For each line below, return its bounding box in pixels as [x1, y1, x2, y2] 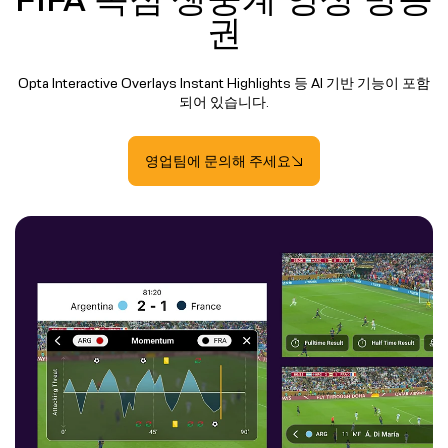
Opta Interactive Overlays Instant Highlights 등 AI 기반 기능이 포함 [18, 74, 430, 91]
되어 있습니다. [179, 93, 269, 110]
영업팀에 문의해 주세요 [145, 152, 291, 169]
